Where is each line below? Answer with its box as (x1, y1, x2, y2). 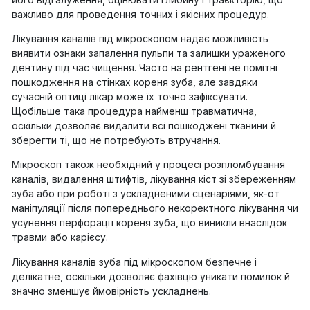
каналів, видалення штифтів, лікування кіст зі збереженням (12, 173, 296, 185)
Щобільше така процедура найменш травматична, (12, 104, 257, 117)
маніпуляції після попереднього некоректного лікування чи (12, 202, 298, 215)
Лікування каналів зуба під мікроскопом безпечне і (12, 255, 257, 268)
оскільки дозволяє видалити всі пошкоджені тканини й (12, 119, 276, 131)
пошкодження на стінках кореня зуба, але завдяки (12, 75, 257, 88)
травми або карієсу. (12, 231, 108, 244)
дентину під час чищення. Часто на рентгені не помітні (12, 61, 277, 73)
